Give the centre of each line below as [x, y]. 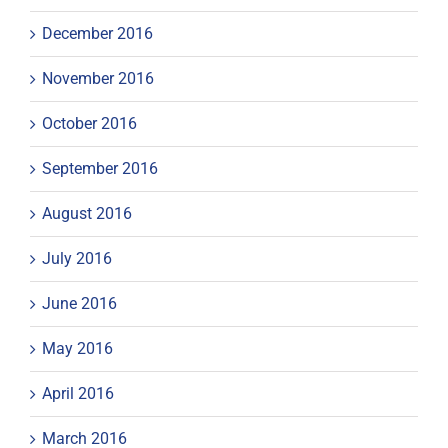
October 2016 [89, 123]
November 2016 [98, 78]
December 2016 [97, 33]
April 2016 [78, 393]
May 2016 [77, 348]
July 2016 [77, 258]
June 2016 [79, 303]
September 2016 [100, 168]
